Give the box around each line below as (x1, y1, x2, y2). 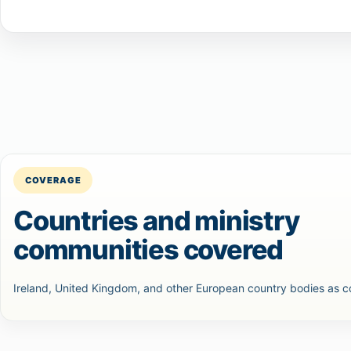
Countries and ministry (13, 204, 299, 237)
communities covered (13, 233, 284, 266)
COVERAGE (24, 174, 81, 186)
